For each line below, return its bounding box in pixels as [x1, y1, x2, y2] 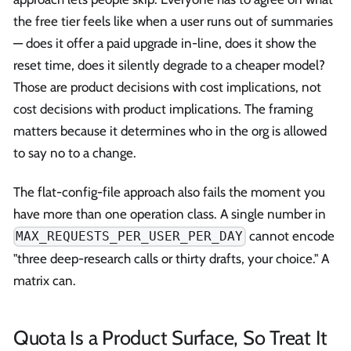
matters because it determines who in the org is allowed [13, 123, 327, 139]
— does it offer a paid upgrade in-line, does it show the [13, 35, 317, 52]
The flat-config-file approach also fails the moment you [13, 183, 325, 200]
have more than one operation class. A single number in [13, 205, 326, 222]
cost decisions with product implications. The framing [13, 101, 313, 118]
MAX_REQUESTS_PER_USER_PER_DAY [16, 229, 244, 244]
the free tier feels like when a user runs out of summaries [13, 13, 333, 30]
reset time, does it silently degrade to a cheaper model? [13, 57, 325, 74]
